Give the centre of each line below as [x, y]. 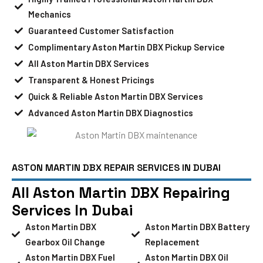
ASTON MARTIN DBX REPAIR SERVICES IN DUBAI [116, 167]
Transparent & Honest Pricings [91, 80]
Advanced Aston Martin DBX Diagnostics [110, 112]
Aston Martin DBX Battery [197, 226]
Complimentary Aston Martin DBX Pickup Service [126, 47]
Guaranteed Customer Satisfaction [101, 30]
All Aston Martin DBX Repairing [121, 192]
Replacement [172, 242]
